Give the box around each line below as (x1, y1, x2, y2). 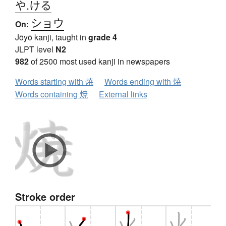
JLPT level (15, 43, 55, 55)
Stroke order (15, 189, 75, 204)
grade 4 (88, 31, 117, 43)
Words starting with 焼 (15, 76, 93, 88)
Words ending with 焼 (104, 76, 181, 88)
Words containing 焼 (15, 88, 88, 100)
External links (99, 88, 147, 100)
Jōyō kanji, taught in (15, 31, 88, 43)
